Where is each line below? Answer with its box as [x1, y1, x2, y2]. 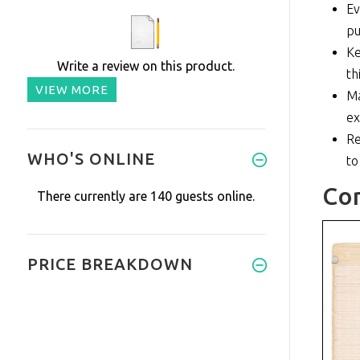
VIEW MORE [35, 83, 108, 97]
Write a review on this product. [57, 59, 235, 74]
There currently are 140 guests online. [37, 189, 256, 204]
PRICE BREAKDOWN [27, 255, 193, 274]
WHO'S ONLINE [27, 149, 155, 169]
